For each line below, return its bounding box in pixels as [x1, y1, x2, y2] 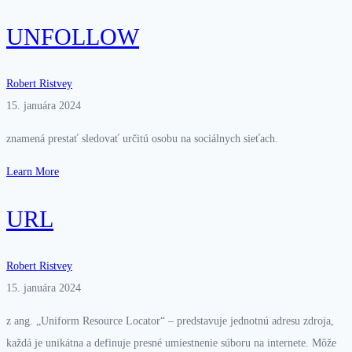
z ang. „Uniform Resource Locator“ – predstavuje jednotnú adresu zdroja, [6, 314, 334, 327]
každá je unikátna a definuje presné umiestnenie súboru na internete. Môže [6, 336, 336, 349]
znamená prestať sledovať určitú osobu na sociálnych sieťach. [6, 132, 278, 145]
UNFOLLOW [6, 23, 139, 49]
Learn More [6, 165, 59, 178]
